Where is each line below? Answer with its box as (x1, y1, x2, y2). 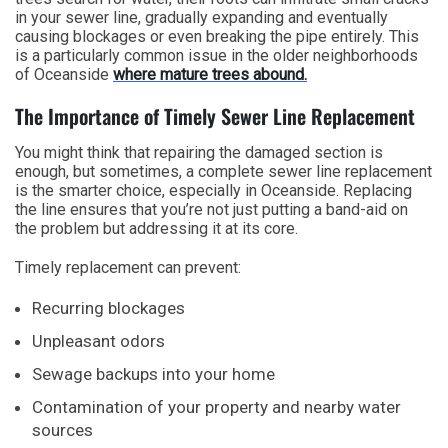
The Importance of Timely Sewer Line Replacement (15, 100, 415, 131)
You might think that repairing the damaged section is (15, 142, 383, 162)
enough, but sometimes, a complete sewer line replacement (15, 161, 432, 181)
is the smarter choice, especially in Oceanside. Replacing (15, 180, 412, 200)
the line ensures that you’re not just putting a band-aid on (15, 199, 408, 219)
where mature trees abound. (113, 64, 307, 84)
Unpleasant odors (32, 330, 165, 351)
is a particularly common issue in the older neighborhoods (15, 45, 418, 65)
